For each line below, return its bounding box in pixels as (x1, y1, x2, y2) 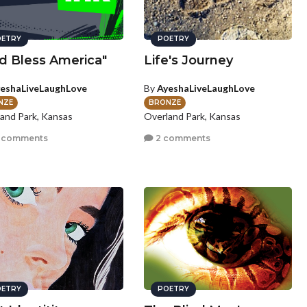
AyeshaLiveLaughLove (157, 82, 256, 94)
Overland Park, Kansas (144, 110, 241, 123)
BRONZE (149, 98, 182, 108)
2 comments (153, 132, 211, 143)
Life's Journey (144, 53, 234, 68)
